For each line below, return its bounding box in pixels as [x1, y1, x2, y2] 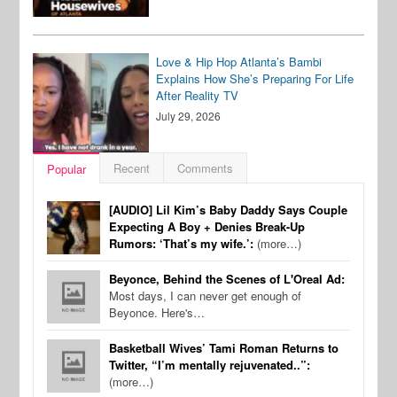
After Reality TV [156, 86, 239, 104]
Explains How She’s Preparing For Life [156, 69, 354, 87]
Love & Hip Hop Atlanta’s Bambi [156, 52, 323, 70]
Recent [113, 159, 151, 176]
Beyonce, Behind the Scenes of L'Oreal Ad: [109, 269, 346, 287]
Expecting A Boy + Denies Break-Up [109, 217, 306, 235]
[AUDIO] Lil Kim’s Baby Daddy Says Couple [109, 200, 348, 218]
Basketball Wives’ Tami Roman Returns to [109, 339, 339, 356]
